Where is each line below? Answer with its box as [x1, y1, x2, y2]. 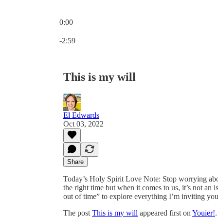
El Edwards [63, 110, 99, 119]
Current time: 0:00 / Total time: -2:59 [59, 26, 171, 35]
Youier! [192, 208, 215, 217]
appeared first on [138, 208, 192, 217]
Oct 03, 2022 [63, 119, 104, 128]
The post [63, 208, 92, 217]
